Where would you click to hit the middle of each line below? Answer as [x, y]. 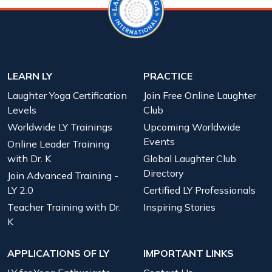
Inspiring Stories [179, 207]
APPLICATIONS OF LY [58, 253]
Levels [22, 110]
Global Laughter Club [190, 158]
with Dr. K [29, 158]
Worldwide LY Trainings [60, 127]
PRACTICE [168, 76]
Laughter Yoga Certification [67, 95]
